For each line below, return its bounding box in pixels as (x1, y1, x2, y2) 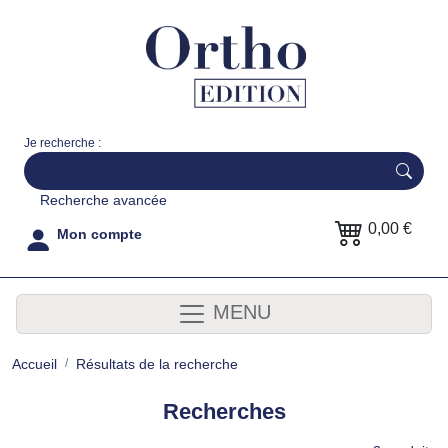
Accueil (12, 355, 57, 372)
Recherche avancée (40, 191, 167, 208)
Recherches (162, 398, 286, 424)
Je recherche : (24, 135, 101, 150)
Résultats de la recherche (76, 355, 238, 372)
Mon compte (57, 225, 142, 242)
